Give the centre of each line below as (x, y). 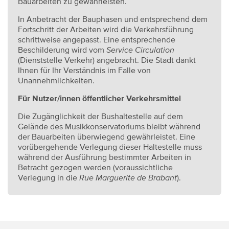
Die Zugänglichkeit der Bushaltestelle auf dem (100, 116)
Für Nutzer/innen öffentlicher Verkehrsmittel (99, 98)
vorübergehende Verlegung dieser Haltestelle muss (110, 147)
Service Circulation (140, 50)
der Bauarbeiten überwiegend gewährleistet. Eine (107, 136)
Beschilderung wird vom (62, 50)
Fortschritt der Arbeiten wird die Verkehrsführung (106, 29)
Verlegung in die (49, 177)
